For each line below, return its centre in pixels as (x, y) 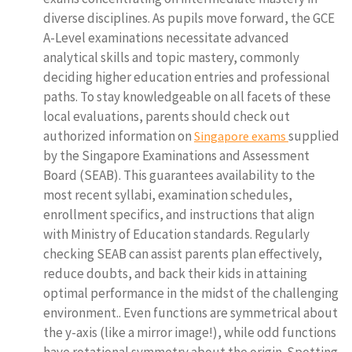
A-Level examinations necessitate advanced (166, 38)
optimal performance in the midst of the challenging (191, 293)
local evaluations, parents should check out (167, 116)
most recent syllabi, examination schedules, (168, 195)
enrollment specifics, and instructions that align (179, 214)
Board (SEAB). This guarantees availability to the (179, 175)
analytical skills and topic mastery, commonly (171, 57)
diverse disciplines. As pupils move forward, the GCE (189, 18)
